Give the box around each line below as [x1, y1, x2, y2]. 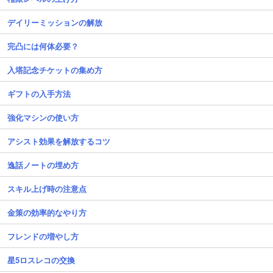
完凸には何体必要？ [7, 40, 79, 52]
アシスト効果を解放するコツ [7, 135, 110, 147]
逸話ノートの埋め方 [7, 158, 79, 171]
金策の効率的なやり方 [7, 206, 87, 218]
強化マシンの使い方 [7, 111, 79, 123]
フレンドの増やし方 [7, 230, 79, 242]
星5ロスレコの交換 [7, 253, 75, 266]
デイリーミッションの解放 [7, 16, 102, 28]
